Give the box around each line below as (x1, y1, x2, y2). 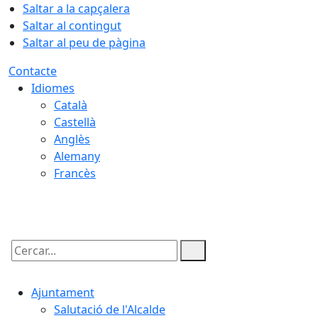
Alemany (54, 148, 100, 164)
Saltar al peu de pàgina (23, 35, 146, 50)
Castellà (54, 114, 96, 130)
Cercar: (8, 255, 46, 270)
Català (54, 97, 87, 113)
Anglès (54, 131, 90, 147)
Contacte (9, 63, 57, 79)
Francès (54, 165, 96, 181)
